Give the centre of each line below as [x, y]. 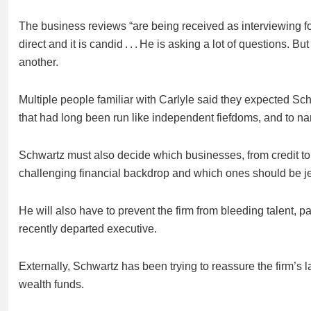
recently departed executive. [88, 229]
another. [39, 62]
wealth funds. [51, 284]
